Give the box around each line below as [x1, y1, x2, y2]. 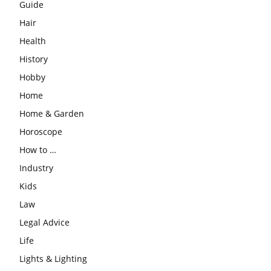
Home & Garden [19, 108, 84, 120]
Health [19, 35, 46, 47]
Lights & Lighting [19, 253, 87, 265]
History [19, 53, 48, 65]
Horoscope [19, 126, 62, 138]
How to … [19, 144, 56, 156]
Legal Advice [19, 217, 70, 229]
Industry [19, 162, 53, 174]
